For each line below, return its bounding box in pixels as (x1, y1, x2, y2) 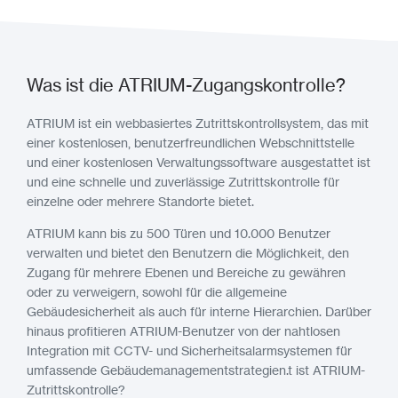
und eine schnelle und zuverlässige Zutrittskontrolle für (27, 174, 339, 189)
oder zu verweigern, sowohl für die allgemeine (27, 284, 287, 299)
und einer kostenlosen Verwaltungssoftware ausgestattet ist (27, 155, 370, 170)
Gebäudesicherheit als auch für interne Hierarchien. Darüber (27, 304, 371, 319)
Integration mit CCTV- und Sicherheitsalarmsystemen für (27, 343, 352, 358)
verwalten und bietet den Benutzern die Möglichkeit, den (27, 245, 349, 260)
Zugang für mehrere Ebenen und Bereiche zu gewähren (27, 265, 346, 280)
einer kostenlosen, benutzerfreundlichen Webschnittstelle (27, 135, 354, 150)
